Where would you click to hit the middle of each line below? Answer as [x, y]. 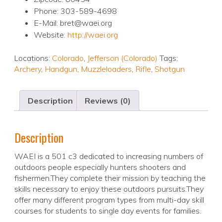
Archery [28, 69]
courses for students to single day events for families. [108, 211]
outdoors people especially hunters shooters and [100, 167]
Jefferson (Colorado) [122, 58]
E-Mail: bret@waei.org [73, 23]
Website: [51, 35]
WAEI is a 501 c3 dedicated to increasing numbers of [109, 156]
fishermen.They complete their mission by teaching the [110, 178]
